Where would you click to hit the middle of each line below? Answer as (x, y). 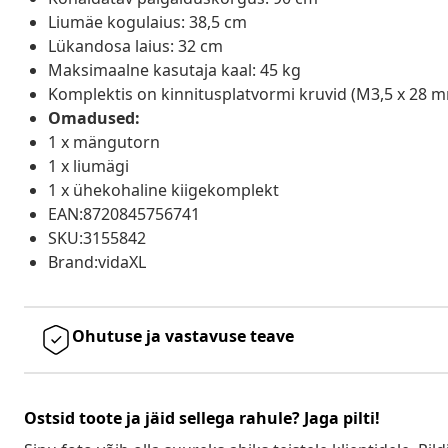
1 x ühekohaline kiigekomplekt (163, 189)
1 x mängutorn (104, 141)
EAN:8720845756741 (124, 213)
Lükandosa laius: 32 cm (135, 45)
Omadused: (94, 117)
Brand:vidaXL (97, 261)
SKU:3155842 (97, 237)
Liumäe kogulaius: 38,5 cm (147, 21)
